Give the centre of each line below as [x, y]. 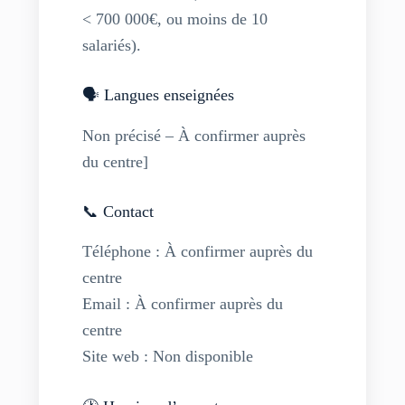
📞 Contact [118, 212]
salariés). [111, 45]
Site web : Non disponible [167, 357]
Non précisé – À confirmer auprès [193, 135]
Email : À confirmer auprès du [182, 304]
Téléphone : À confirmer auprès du [197, 252]
